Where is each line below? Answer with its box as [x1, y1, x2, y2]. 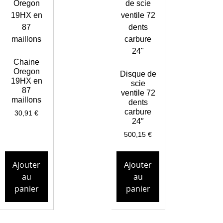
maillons [11, 95, 42, 104]
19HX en [10, 76, 42, 85]
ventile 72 [120, 88, 155, 97]
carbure [124, 107, 152, 116]
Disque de [119, 69, 156, 78]
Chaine [13, 57, 40, 66]
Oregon [13, 67, 40, 76]
